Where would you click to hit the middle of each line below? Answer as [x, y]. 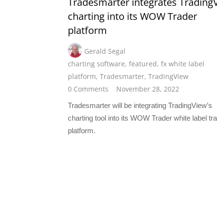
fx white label [183, 64]
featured [143, 64]
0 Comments [88, 89]
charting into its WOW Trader [132, 16]
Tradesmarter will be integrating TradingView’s [140, 106]
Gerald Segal [105, 51]
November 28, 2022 [148, 89]
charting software [96, 64]
